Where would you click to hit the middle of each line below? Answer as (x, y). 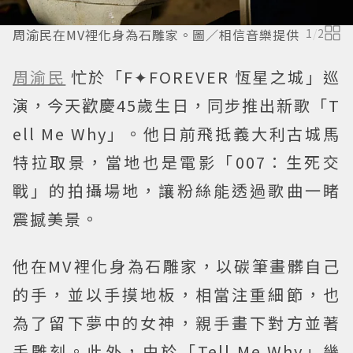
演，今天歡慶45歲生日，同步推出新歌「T (176, 106)
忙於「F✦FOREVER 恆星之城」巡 (206, 77)
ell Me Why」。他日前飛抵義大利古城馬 (176, 134)
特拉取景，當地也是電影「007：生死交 (176, 162)
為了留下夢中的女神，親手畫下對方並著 (176, 323)
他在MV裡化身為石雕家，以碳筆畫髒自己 (176, 266)
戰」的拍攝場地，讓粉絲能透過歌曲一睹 (176, 191)
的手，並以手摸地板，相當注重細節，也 (176, 295)
